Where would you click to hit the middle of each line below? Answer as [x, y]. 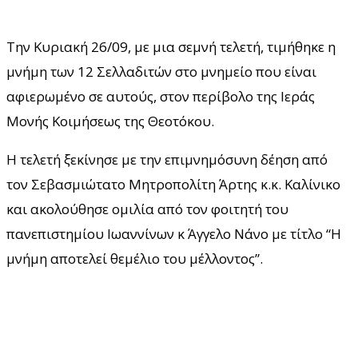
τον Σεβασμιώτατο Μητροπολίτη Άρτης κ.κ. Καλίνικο [173, 184]
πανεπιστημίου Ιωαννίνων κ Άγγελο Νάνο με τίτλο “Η [174, 233]
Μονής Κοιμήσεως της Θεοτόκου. [110, 121]
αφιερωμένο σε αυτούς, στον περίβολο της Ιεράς [161, 96]
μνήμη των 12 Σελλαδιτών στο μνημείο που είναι [161, 71]
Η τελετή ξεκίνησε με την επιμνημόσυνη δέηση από [167, 159]
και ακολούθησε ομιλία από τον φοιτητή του [147, 209]
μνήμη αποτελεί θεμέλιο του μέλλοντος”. [135, 258]
